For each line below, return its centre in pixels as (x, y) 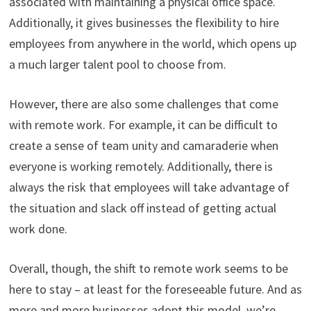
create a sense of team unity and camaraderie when (143, 145)
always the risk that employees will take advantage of (149, 187)
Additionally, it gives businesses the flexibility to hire (144, 22)
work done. (38, 228)
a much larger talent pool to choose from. (117, 64)
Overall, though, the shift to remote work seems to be (148, 268)
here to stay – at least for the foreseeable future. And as (155, 289)
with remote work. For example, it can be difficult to (143, 124)
